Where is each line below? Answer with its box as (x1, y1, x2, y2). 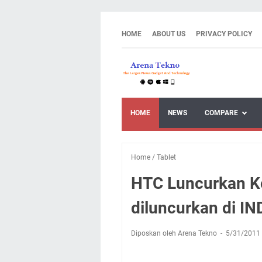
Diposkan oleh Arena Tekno (131, 229, 219, 237)
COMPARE (205, 108, 238, 117)
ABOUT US (152, 30, 185, 38)
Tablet (157, 153, 176, 161)
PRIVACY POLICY (196, 30, 252, 38)
